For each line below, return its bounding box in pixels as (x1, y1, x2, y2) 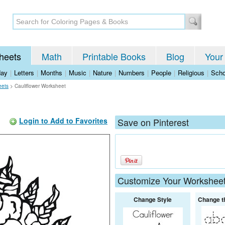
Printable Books (82, 50, 146, 63)
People (151, 68, 171, 77)
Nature (93, 68, 112, 77)
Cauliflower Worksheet (15, 82, 66, 89)
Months (41, 68, 62, 77)
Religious (178, 68, 204, 77)
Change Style (134, 195, 172, 204)
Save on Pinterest (118, 116, 189, 129)
